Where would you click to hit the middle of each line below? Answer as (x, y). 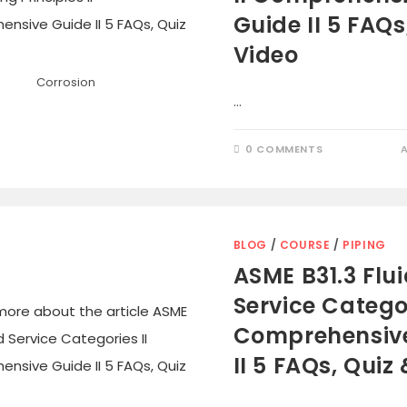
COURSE (305, 245)
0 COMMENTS (284, 149)
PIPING (364, 245)
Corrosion (66, 83)
